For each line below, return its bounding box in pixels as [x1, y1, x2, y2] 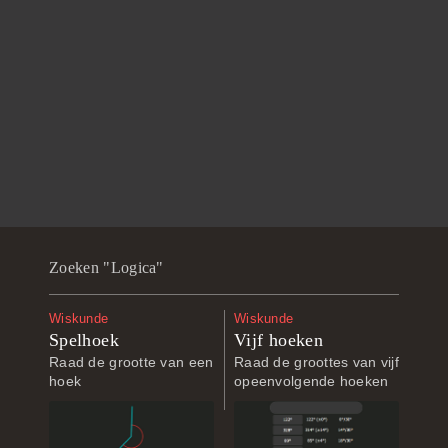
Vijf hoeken [234, 330, 323, 350]
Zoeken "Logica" [49, 259, 164, 276]
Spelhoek [49, 330, 119, 350]
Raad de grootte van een [49, 354, 214, 370]
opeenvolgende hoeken [234, 373, 389, 389]
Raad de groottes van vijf [234, 354, 399, 370]
